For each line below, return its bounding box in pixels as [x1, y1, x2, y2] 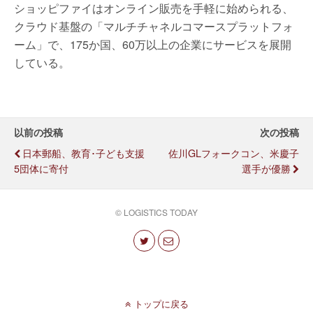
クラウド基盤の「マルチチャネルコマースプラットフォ [14, 18, 293, 35]
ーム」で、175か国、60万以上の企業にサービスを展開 [14, 36, 291, 53]
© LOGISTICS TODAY [115, 206, 198, 219]
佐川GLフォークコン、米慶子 [168, 145, 299, 161]
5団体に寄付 [14, 161, 68, 176]
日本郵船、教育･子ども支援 [22, 145, 145, 161]
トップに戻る [133, 296, 189, 310]
